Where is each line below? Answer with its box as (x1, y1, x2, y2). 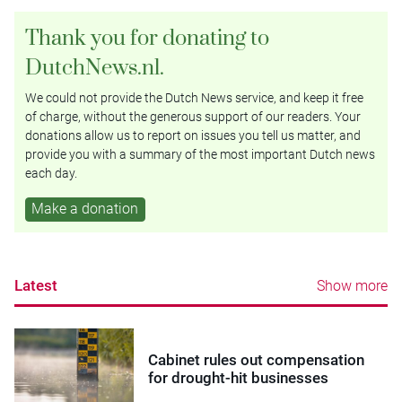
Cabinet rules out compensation (148, 350, 365, 369)
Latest (14, 276, 57, 295)
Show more (317, 277, 388, 295)
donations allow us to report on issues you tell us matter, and (25, 127, 361, 143)
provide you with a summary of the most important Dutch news (25, 146, 375, 162)
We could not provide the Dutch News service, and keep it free (25, 90, 363, 105)
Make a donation (31, 199, 139, 217)
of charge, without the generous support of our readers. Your (25, 109, 361, 124)
